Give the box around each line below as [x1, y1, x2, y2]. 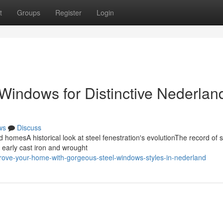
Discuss [17, 122, 41, 132]
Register [55, 7, 82, 17]
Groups [17, 7, 40, 17]
